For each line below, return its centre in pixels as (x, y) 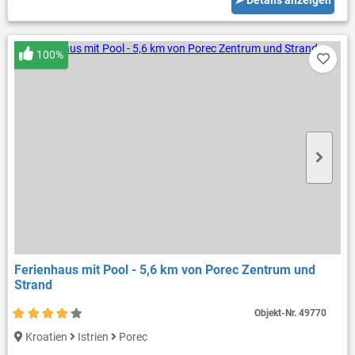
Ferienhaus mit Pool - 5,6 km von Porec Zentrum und (164, 269)
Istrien (93, 336)
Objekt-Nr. (277, 313)
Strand (33, 284)
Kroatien (46, 336)
